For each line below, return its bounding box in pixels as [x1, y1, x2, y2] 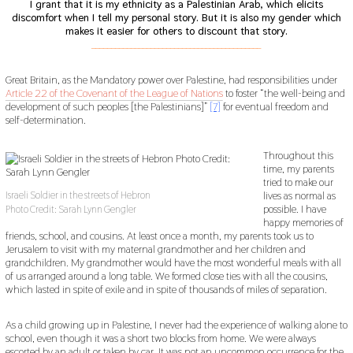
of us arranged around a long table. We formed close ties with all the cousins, [5, 268, 328, 283]
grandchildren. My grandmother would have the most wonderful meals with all [5, 255, 341, 269]
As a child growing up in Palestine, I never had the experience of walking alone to [5, 317, 347, 332]
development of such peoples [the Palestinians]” [5, 98, 210, 113]
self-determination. [5, 112, 86, 127]
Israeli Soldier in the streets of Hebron [5, 189, 150, 203]
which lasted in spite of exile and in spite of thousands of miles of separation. [5, 281, 327, 296]
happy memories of [262, 214, 344, 229]
